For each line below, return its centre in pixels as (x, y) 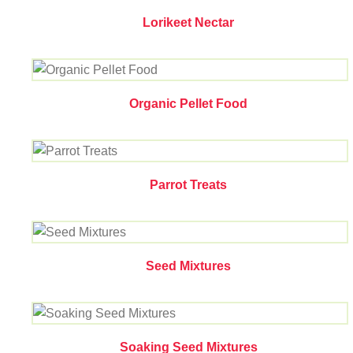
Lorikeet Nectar (188, 22)
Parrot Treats (188, 185)
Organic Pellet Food (188, 104)
